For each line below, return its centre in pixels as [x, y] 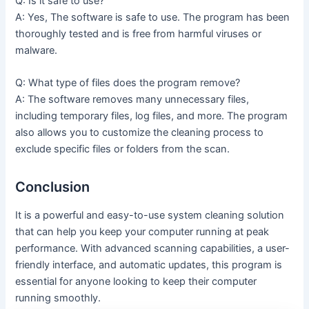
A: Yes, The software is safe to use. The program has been [153, 17]
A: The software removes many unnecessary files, [132, 100]
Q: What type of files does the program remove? [128, 83]
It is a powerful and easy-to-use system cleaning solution [150, 216]
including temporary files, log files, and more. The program [152, 116]
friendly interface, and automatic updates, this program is [149, 265]
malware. [37, 50]
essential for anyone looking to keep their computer [136, 282]
